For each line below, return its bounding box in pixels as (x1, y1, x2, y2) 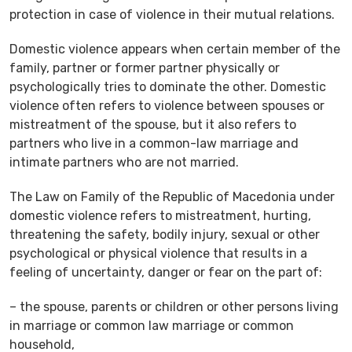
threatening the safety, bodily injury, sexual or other (9, 226, 320, 242)
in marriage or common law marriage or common (9, 317, 294, 333)
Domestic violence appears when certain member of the (9, 41, 340, 57)
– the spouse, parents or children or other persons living (9, 299, 339, 314)
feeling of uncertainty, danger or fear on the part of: (9, 264, 322, 280)
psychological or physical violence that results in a (9, 245, 307, 261)
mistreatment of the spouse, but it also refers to (9, 116, 296, 132)
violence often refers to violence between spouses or (9, 97, 324, 113)
